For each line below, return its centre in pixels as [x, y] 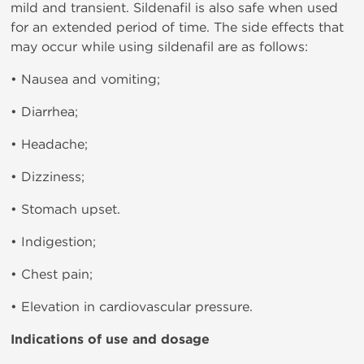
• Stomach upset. [65, 210]
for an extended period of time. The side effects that [177, 28]
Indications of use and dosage [110, 340]
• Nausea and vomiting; [85, 80]
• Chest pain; [52, 275]
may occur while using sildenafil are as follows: [159, 47]
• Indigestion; [53, 242]
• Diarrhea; [44, 112]
